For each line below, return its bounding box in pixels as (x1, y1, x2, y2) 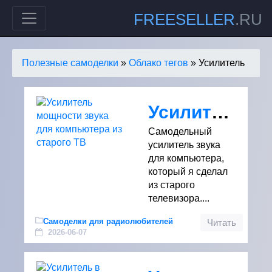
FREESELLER (134, 10, 235, 29)
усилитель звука (148, 140, 220, 150)
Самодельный (148, 126, 212, 137)
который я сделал (148, 166, 228, 177)
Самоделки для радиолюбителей (43, 217, 173, 226)
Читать (207, 218, 236, 228)
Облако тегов (129, 58, 188, 68)
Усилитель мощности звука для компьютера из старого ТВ (211, 101, 229, 122)
